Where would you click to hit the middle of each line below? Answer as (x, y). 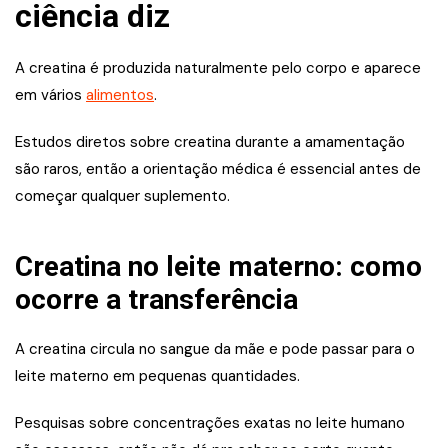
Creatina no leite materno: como (218, 267)
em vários (50, 95)
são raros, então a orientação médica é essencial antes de (218, 169)
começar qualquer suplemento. (122, 196)
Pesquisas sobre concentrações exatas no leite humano (210, 423)
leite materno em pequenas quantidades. (157, 376)
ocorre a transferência (156, 300)
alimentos (120, 95)
